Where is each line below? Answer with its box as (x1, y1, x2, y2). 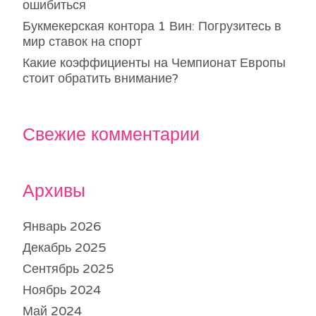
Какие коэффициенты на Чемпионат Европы (23, 55, 286, 71)
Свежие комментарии (23, 124, 200, 146)
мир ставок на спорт (23, 34, 142, 50)
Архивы (23, 181, 85, 202)
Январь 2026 (23, 219, 101, 235)
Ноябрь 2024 (23, 282, 101, 298)
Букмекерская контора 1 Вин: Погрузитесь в (23, 18, 281, 35)
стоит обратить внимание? (23, 71, 178, 87)
